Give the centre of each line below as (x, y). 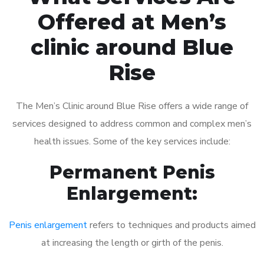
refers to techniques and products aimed (171, 225)
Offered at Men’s (132, 22)
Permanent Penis (132, 172)
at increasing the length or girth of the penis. (132, 242)
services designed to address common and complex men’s (132, 123)
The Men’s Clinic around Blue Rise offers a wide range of (132, 106)
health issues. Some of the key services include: (132, 141)
